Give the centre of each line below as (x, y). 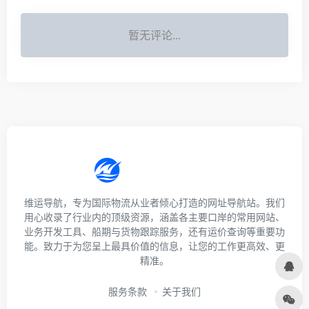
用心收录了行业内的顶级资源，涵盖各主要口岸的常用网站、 (154, 217)
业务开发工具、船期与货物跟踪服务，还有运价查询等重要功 (154, 231)
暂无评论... (154, 35)
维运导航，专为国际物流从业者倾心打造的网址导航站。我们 (154, 202)
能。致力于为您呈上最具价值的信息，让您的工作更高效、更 (154, 246)
